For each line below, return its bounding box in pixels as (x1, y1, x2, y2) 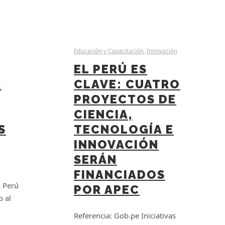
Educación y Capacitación (74, 47, 144, 55)
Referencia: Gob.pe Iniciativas (74, 210, 176, 221)
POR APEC (74, 182, 140, 197)
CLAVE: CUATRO (74, 77, 180, 91)
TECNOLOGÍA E (74, 122, 174, 137)
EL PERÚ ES (74, 62, 147, 76)
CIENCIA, (74, 107, 133, 122)
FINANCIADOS (74, 167, 165, 182)
